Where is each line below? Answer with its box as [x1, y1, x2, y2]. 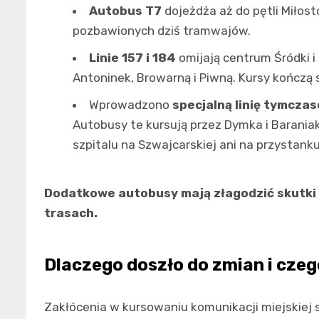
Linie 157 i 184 [89, 50, 176, 65]
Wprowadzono [89, 97, 172, 112]
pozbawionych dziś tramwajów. [73, 23, 251, 38]
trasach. [44, 205, 98, 220]
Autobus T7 [89, 3, 162, 18]
